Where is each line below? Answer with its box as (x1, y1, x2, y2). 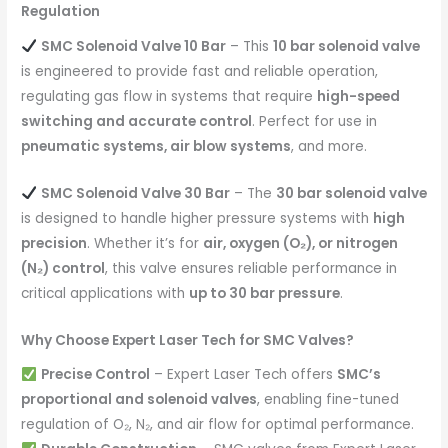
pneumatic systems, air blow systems (21, 137, 292, 156)
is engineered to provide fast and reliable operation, (21, 62, 379, 81)
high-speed (317, 87, 401, 106)
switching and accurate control (21, 112, 253, 131)
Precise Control (40, 365, 150, 385)
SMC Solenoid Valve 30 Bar (40, 183, 230, 203)
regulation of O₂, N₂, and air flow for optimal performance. (21, 415, 415, 435)
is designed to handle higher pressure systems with (21, 208, 374, 228)
